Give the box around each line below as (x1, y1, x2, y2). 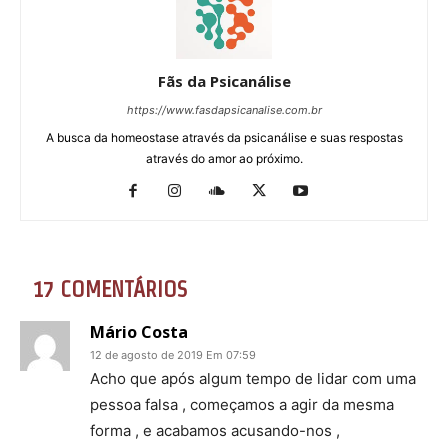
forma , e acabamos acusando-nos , (90, 420, 340, 440)
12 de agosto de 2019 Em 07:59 (90, 347, 256, 362)
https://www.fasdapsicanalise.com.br (126, 102, 322, 117)
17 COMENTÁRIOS (32, 276, 187, 301)
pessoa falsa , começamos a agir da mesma (90, 394, 394, 414)
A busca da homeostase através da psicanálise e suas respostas (45, 129, 403, 145)
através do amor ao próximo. (145, 150, 303, 166)
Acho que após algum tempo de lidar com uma (90, 368, 416, 388)
